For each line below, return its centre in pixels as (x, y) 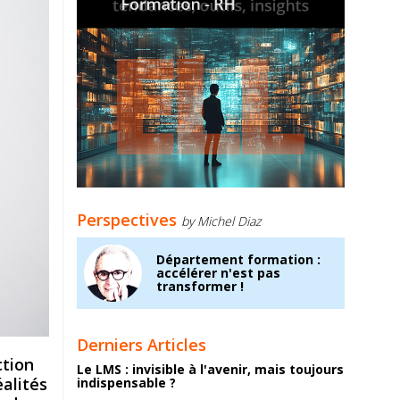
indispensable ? (126, 383)
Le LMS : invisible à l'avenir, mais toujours (210, 369)
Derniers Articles (142, 345)
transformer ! (200, 286)
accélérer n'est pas (218, 273)
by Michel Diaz (221, 221)
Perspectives (127, 220)
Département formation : (238, 259)
